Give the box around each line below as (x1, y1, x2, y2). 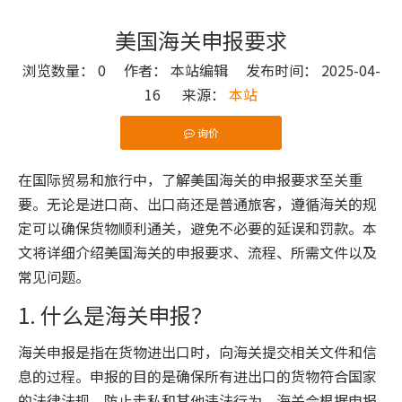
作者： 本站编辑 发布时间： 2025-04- (105, 59, 380, 81)
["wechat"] (18, 160, 92, 181)
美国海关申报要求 (115, 24, 287, 56)
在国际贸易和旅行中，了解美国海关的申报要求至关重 (18, 169, 363, 190)
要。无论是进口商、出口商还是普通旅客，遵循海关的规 (18, 193, 377, 214)
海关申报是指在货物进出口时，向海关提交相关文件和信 (18, 341, 377, 363)
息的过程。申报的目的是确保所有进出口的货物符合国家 (18, 365, 377, 387)
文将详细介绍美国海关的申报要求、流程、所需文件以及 (18, 241, 377, 263)
